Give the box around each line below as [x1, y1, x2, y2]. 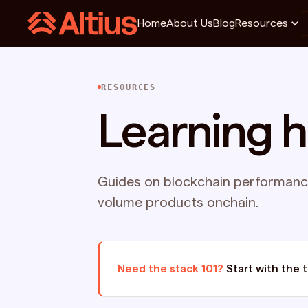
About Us [166, 18, 213, 29]
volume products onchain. [98, 196, 258, 210]
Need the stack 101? [118, 263, 223, 274]
